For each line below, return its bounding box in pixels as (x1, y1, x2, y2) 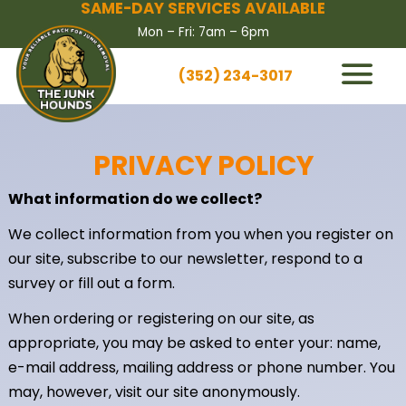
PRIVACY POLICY (92, 146, 314, 184)
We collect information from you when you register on (8, 223, 394, 245)
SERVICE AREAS (238, 164, 356, 188)
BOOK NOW (238, 246, 327, 269)
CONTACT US (238, 205, 343, 228)
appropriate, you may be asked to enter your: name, (8, 332, 382, 353)
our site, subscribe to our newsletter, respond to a (8, 247, 363, 269)
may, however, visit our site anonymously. (8, 381, 301, 402)
